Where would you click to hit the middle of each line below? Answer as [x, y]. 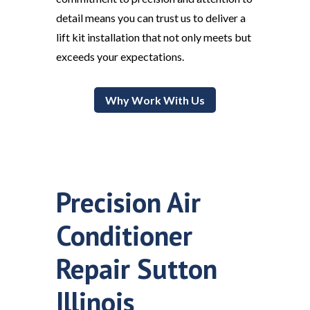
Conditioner [124, 236]
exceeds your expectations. [120, 57]
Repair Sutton [136, 269]
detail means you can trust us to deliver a [151, 18]
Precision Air [128, 202]
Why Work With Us [155, 100]
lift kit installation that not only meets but [153, 37]
